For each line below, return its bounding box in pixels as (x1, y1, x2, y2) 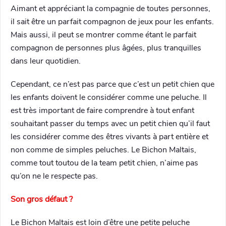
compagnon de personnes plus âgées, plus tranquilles (11, 42, 201, 54)
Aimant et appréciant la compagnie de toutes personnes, (11, 3, 210, 15)
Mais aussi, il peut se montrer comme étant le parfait (11, 29, 196, 41)
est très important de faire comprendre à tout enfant (11, 105, 194, 117)
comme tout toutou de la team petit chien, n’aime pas (11, 157, 198, 169)
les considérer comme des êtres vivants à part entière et (11, 131, 208, 143)
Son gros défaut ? (11, 194, 73, 205)
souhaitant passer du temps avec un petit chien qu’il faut (11, 118, 210, 130)
